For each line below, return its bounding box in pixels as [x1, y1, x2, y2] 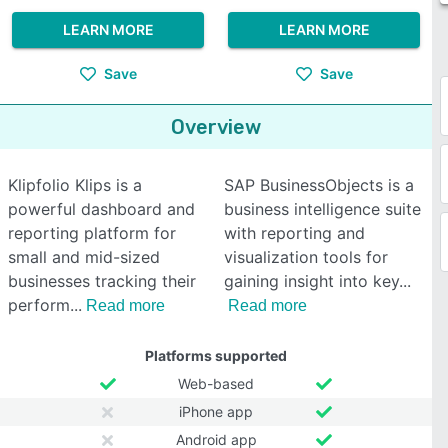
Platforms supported [145, 347, 287, 364]
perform [8, 295, 70, 315]
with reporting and [224, 223, 365, 243]
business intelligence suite [224, 199, 421, 219]
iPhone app [179, 403, 253, 420]
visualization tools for [224, 247, 388, 267]
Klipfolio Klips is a [8, 175, 142, 195]
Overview [171, 115, 261, 139]
